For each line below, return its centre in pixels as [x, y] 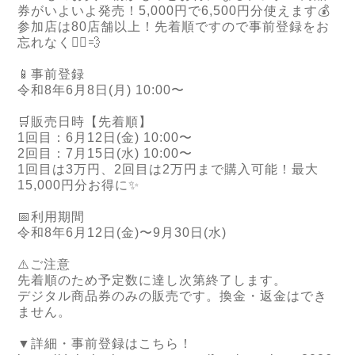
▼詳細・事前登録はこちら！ [105, 343]
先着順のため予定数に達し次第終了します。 [152, 280]
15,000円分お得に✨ [78, 185]
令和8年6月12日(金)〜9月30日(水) [122, 232]
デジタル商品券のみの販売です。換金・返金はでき [172, 296]
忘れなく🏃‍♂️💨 [59, 42]
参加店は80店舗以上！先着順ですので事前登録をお [174, 26]
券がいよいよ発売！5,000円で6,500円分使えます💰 [174, 10]
